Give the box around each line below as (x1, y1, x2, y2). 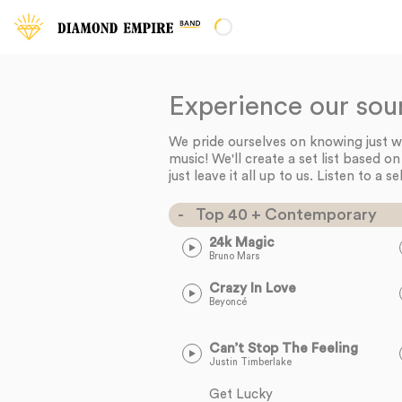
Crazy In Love (209, 282, 297, 295)
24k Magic (209, 236, 275, 249)
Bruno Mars (209, 251, 260, 261)
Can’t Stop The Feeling (209, 342, 359, 355)
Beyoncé (209, 297, 248, 307)
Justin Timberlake (209, 357, 293, 367)
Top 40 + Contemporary (196, 206, 378, 223)
